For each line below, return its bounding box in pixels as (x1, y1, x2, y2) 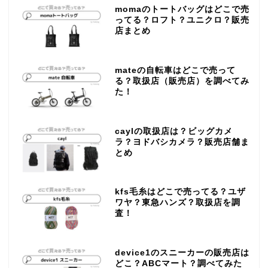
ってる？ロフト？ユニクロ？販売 (114, 15, 249, 25)
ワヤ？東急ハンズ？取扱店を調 (114, 198, 240, 208)
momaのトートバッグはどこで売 (114, 4, 249, 14)
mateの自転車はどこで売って (114, 65, 236, 75)
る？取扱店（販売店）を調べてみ (114, 76, 249, 86)
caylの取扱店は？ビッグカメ (114, 126, 233, 136)
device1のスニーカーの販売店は (114, 248, 249, 258)
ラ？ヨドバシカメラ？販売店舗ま (114, 137, 249, 147)
